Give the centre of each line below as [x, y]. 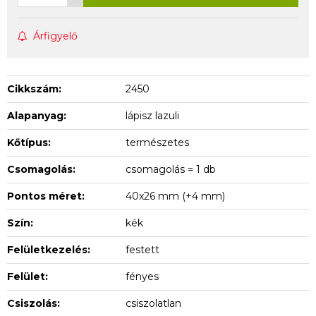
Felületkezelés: [49, 249]
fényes [142, 276]
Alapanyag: [37, 115]
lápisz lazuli [153, 115]
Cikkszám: [34, 89]
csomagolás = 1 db [171, 169]
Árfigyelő [55, 36]
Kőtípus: [29, 142]
